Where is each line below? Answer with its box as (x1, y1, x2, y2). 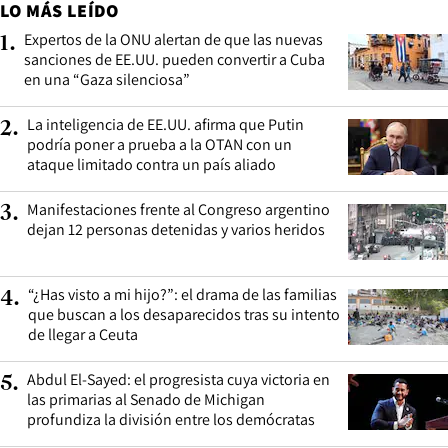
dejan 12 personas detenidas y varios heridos (27, 218, 325, 240)
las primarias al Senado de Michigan (27, 388, 265, 410)
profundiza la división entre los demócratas (27, 408, 315, 430)
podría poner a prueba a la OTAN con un (27, 133, 292, 155)
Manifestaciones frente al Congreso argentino (27, 198, 330, 220)
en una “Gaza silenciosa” (24, 68, 190, 90)
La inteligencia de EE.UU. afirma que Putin (27, 113, 304, 135)
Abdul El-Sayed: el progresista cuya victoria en (27, 368, 330, 390)
